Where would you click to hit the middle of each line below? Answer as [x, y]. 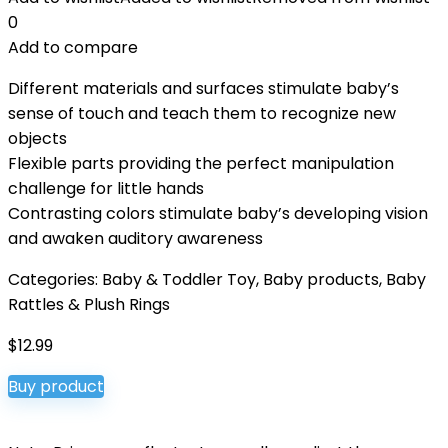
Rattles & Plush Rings [89, 304]
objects [37, 138]
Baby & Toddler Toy [179, 279]
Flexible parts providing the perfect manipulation [201, 163]
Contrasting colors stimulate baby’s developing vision [218, 213]
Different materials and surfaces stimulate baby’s [203, 88]
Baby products [321, 279]
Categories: [55, 279]
